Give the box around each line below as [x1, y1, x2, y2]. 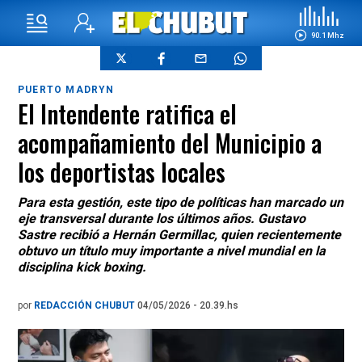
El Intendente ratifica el [18, 95, 237, 132]
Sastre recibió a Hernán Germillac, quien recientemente [18, 227, 341, 242]
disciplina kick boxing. [18, 259, 146, 275]
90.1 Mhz [310, 30, 344, 40]
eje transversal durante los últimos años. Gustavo [18, 211, 305, 226]
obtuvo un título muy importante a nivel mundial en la [18, 243, 326, 259]
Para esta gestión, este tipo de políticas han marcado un [18, 195, 343, 210]
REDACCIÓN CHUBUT [34, 300, 137, 311]
